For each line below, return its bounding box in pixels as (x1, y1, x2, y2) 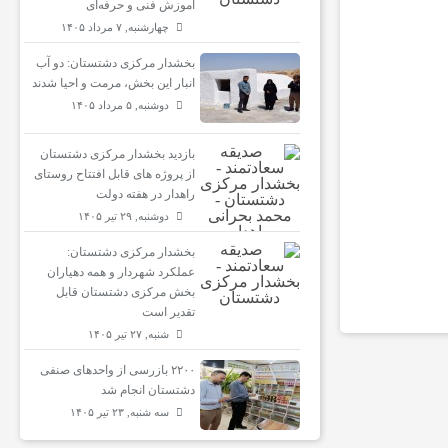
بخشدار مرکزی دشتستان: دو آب (35, 56, 195, 70)
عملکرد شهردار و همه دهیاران (46, 265, 195, 279)
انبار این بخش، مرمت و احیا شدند (31, 76, 195, 90)
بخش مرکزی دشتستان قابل (55, 285, 195, 299)
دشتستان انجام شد (100, 383, 195, 397)
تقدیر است (141, 305, 195, 319)
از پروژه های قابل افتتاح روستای (33, 167, 195, 181)
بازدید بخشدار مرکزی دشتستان (39, 147, 195, 161)
